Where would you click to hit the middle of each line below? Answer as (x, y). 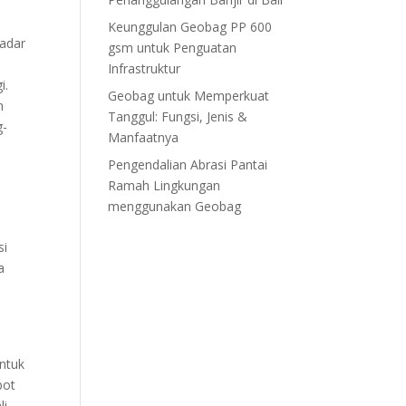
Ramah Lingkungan (164, 185)
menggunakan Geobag (175, 206)
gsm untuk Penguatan (173, 48)
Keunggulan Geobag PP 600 (190, 27)
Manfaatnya (144, 137)
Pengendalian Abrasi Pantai (188, 164)
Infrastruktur (145, 68)
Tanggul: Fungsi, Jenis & (178, 116)
